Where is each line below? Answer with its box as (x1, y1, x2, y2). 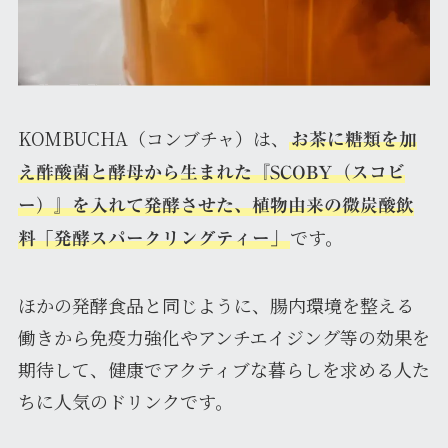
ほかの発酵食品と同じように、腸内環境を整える (17, 292, 414, 319)
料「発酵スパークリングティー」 (17, 228, 288, 247)
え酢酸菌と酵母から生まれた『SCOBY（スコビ (17, 162, 405, 181)
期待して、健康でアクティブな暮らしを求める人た (17, 356, 430, 383)
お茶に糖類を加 (290, 129, 417, 148)
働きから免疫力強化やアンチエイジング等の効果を (17, 324, 430, 351)
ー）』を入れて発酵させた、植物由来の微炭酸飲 (17, 195, 414, 214)
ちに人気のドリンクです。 (17, 388, 233, 415)
